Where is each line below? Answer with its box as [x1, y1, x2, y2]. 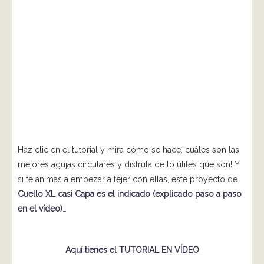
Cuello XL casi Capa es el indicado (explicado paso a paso [18, 189, 242, 199]
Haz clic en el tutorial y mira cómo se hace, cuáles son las [18, 145, 239, 155]
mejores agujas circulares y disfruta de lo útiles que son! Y [18, 160, 239, 170]
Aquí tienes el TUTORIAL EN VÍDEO [65, 245, 199, 255]
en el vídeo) [18, 204, 62, 214]
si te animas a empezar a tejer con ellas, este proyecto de [18, 174, 237, 184]
